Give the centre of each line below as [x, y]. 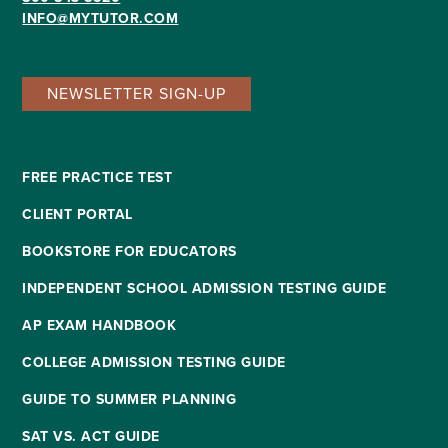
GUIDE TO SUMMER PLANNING [129, 399]
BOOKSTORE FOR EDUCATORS [129, 251]
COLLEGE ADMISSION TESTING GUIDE [154, 362]
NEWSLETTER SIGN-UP [137, 93]
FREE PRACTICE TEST [97, 177]
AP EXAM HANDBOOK [99, 325]
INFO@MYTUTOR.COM [100, 18]
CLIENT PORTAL [77, 214]
